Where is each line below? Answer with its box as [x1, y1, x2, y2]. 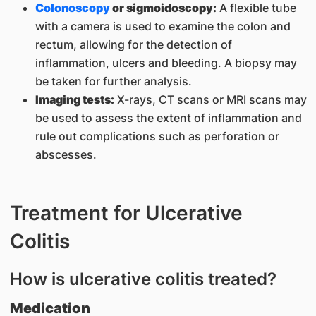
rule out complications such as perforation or [35, 129, 279, 143]
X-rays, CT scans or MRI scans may [114, 92, 307, 107]
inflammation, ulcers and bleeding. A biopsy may [35, 56, 297, 70]
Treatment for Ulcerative [9, 201, 243, 225]
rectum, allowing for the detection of [35, 37, 232, 51]
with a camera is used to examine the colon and [35, 19, 291, 33]
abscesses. [35, 147, 97, 162]
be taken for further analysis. [35, 74, 192, 88]
